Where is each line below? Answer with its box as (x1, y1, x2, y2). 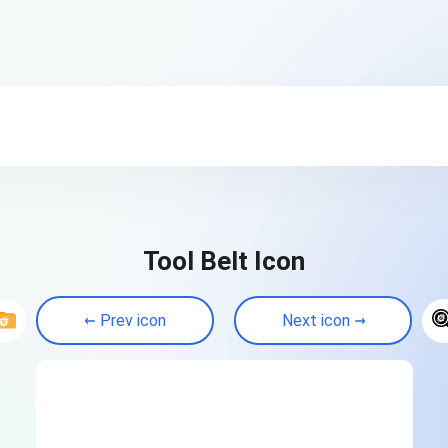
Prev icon (99, 311, 166, 330)
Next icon (281, 311, 350, 330)
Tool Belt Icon (143, 246, 305, 276)
